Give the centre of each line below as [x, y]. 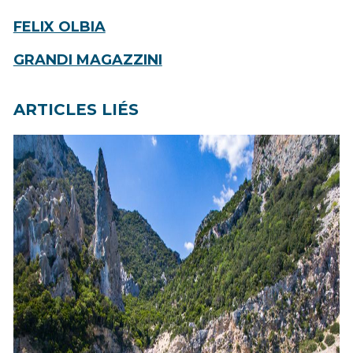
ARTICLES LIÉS [76, 110]
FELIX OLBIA [59, 27]
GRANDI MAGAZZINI [87, 60]
